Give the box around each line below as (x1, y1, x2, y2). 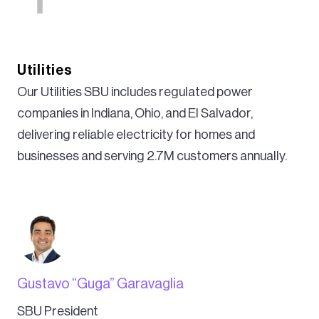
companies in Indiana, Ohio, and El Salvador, (17, 106, 253, 120)
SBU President (17, 304, 98, 318)
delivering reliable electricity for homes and (17, 127, 255, 141)
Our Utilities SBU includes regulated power (17, 85, 253, 98)
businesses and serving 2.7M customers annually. (17, 149, 287, 162)
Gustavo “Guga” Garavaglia (17, 276, 184, 291)
